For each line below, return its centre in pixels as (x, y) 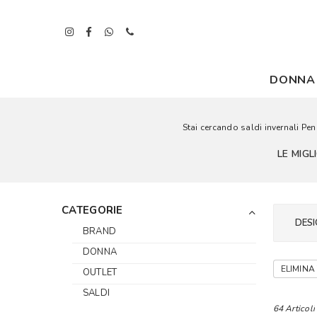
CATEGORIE (92, 210)
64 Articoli (294, 309)
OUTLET (100, 272)
